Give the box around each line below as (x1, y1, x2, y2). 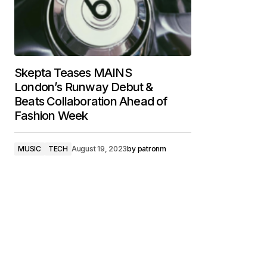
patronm (137, 144, 166, 153)
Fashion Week (14, 108, 88, 123)
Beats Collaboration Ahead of (14, 94, 167, 108)
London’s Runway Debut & (14, 80, 153, 94)
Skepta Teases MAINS (14, 66, 132, 80)
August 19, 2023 (71, 144, 128, 153)
